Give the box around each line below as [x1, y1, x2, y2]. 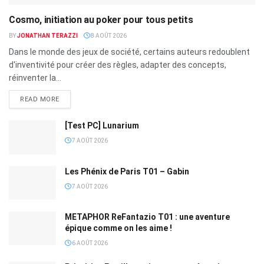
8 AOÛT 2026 [90, 32, 127, 39]
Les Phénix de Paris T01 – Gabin [65, 166, 189, 176]
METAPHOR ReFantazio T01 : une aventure [65, 212, 230, 222]
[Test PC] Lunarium [65, 121, 139, 131]
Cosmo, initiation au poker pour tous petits [9, 14, 193, 26]
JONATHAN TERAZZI [17, 32, 78, 39]
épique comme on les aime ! [65, 223, 172, 233]
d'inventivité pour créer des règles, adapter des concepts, [9, 60, 226, 70]
